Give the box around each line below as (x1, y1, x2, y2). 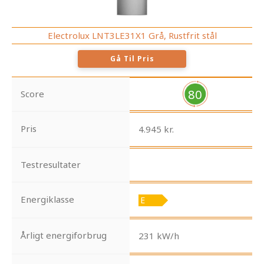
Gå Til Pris (110, 54, 154, 64)
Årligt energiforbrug (21, 229, 107, 242)
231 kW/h (138, 230, 179, 242)
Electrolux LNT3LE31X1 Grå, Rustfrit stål (47, 29, 217, 42)
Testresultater (21, 159, 81, 171)
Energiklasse (21, 193, 74, 206)
